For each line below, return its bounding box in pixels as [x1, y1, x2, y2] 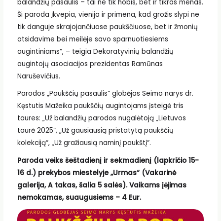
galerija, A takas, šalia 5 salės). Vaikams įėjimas [17, 181, 186, 190]
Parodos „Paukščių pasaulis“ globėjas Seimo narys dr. [17, 89, 193, 99]
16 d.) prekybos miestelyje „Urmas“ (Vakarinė [17, 168, 176, 178]
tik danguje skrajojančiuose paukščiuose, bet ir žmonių [17, 22, 198, 32]
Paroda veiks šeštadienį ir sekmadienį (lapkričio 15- [17, 156, 199, 166]
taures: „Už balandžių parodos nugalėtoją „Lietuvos [17, 113, 186, 123]
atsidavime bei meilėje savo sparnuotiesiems [17, 34, 168, 44]
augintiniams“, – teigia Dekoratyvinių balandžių [17, 46, 174, 56]
